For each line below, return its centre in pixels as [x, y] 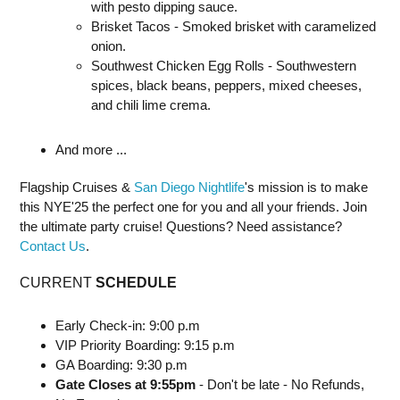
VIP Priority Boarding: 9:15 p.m [145, 345]
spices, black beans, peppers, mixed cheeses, [226, 85]
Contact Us [53, 246]
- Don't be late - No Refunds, [280, 384]
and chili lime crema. [151, 105]
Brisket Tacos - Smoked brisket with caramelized [233, 26]
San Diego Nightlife [189, 187]
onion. [108, 46]
